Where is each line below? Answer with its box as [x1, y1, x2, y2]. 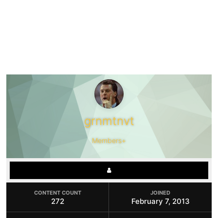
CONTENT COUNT [34, 189, 81, 196]
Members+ [92, 136, 126, 145]
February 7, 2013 [131, 197, 190, 206]
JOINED [150, 189, 170, 196]
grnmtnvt [84, 114, 134, 128]
